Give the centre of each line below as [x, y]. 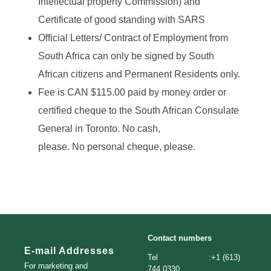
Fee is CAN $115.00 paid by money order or [132, 93]
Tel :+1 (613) [194, 258]
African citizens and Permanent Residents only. [139, 74]
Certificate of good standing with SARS [121, 20]
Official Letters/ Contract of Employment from [133, 38]
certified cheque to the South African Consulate [138, 111]
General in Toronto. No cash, [99, 129]
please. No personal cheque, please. [116, 147]
